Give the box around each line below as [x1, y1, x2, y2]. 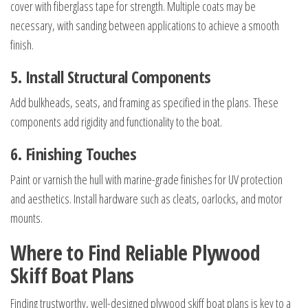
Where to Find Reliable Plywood [10, 239, 260, 267]
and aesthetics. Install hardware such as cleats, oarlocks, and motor [10, 190, 283, 207]
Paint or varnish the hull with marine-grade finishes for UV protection [10, 171, 283, 188]
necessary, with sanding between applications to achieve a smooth [10, 17, 279, 34]
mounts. [10, 210, 43, 226]
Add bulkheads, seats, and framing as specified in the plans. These [10, 94, 278, 111]
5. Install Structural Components [10, 65, 211, 88]
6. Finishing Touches [10, 142, 137, 165]
